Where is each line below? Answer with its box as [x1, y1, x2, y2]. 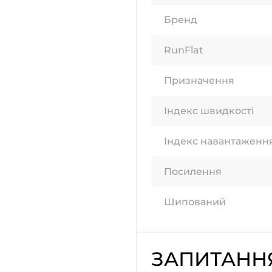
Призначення [164, 75, 234, 87]
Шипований [164, 196, 226, 208]
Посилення [164, 166, 222, 178]
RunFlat [164, 44, 203, 56]
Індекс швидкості [164, 105, 254, 117]
